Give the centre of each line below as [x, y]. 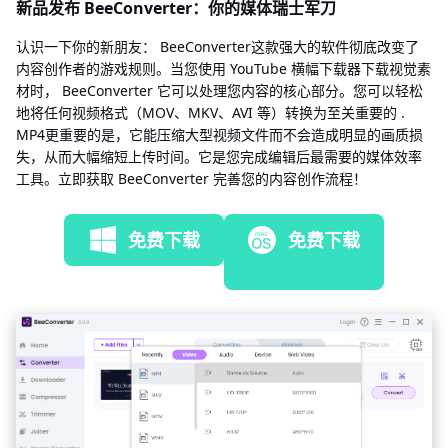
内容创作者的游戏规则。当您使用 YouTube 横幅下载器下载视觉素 [223, 68]
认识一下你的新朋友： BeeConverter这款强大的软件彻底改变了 [217, 46]
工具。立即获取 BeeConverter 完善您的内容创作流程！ [191, 178]
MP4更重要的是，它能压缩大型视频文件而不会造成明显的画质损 [219, 134]
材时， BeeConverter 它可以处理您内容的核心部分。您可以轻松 [219, 90]
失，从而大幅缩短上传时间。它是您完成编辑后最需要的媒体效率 [219, 156]
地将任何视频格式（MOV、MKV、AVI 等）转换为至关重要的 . [210, 112]
